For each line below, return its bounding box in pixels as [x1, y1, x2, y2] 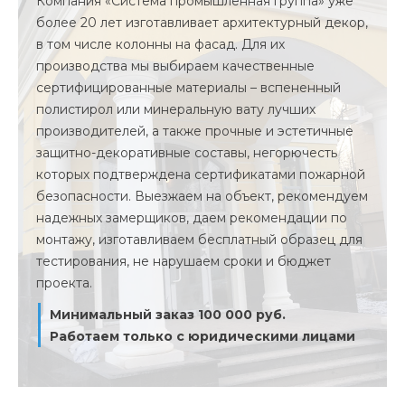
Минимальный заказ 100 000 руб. [50, 306, 286, 323]
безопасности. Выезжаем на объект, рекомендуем [36, 188, 368, 204]
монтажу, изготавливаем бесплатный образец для [36, 231, 363, 248]
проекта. [36, 275, 92, 291]
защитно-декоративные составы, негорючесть [36, 145, 337, 161]
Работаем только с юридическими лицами [50, 327, 355, 344]
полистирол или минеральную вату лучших [36, 101, 316, 118]
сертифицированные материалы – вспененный [36, 80, 341, 96]
